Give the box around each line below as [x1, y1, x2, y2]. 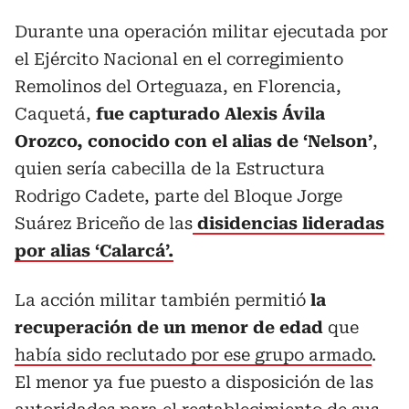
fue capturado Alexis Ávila [96, 103, 325, 123]
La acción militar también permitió [15, 289, 310, 309]
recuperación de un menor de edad [15, 317, 328, 337]
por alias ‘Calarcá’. [15, 240, 173, 260]
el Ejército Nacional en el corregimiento [15, 48, 343, 68]
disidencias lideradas [197, 213, 384, 233]
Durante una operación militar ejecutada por [15, 21, 388, 41]
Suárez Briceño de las [15, 213, 193, 233]
